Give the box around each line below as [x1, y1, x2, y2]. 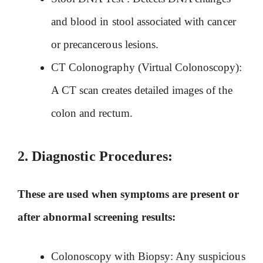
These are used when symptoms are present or [18, 187, 239, 200]
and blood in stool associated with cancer [51, 15, 236, 28]
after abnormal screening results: [18, 210, 176, 223]
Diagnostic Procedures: [32, 148, 173, 164]
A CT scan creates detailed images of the [51, 84, 232, 97]
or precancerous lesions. [51, 38, 159, 51]
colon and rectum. [51, 107, 133, 120]
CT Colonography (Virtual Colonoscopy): [51, 61, 242, 74]
